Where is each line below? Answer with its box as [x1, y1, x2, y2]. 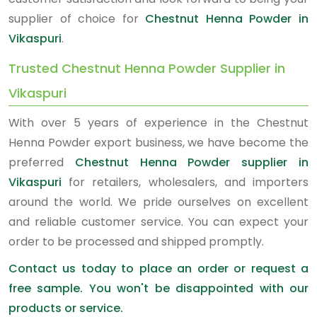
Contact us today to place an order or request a [8, 260, 309, 277]
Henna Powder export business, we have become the [8, 134, 309, 151]
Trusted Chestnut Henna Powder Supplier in [8, 59, 285, 77]
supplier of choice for [8, 11, 146, 27]
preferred [8, 154, 75, 171]
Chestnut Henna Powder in [145, 11, 309, 27]
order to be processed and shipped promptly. [8, 234, 264, 250]
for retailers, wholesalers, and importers [62, 174, 309, 190]
